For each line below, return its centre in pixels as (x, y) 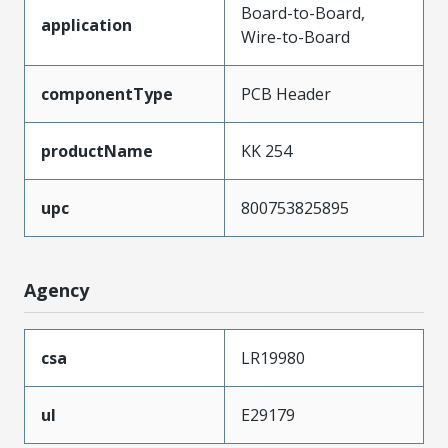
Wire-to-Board (295, 36)
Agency (56, 289)
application (86, 24)
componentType (107, 93)
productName (97, 150)
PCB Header (286, 93)
